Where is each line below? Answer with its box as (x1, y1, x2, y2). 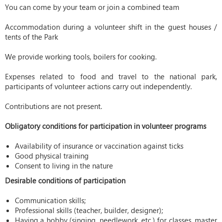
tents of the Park (5, 32, 58, 42)
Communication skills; (15, 195, 86, 205)
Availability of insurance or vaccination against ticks (15, 141, 183, 151)
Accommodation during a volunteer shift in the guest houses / (5, 22, 217, 32)
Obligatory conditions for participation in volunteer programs (5, 121, 206, 131)
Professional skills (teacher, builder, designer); (15, 205, 163, 215)
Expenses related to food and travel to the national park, (5, 71, 217, 81)
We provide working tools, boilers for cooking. (5, 52, 157, 61)
